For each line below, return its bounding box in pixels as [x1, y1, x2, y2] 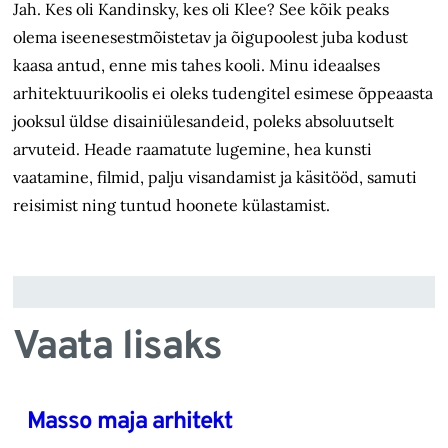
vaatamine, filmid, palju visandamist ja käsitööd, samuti [13, 167, 418, 188]
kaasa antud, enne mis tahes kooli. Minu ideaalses [13, 55, 381, 76]
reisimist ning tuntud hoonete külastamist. [13, 195, 331, 216]
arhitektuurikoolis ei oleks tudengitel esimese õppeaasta [13, 83, 434, 104]
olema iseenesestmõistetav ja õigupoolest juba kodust [13, 27, 409, 48]
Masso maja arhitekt [26, 407, 232, 438]
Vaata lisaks [13, 323, 223, 374]
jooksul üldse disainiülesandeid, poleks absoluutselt [13, 111, 395, 132]
